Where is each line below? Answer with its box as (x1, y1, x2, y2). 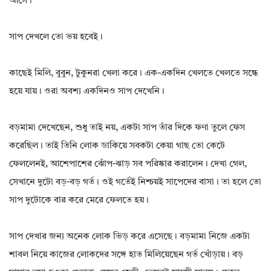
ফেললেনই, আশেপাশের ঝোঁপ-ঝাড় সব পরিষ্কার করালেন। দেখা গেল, (9, 160, 247, 169)
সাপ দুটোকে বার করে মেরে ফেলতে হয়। (9, 196, 149, 206)
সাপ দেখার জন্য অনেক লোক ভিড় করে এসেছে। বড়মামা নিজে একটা (9, 232, 250, 242)
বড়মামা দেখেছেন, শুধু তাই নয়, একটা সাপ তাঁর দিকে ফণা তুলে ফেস (9, 123, 245, 133)
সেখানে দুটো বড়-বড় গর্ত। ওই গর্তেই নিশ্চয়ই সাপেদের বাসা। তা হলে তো (9, 178, 261, 188)
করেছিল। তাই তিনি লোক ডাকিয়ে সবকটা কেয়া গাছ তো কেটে (9, 142, 225, 151)
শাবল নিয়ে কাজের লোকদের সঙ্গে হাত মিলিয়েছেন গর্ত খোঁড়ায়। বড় (9, 250, 243, 260)
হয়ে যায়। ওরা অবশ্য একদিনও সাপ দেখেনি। (9, 87, 165, 97)
